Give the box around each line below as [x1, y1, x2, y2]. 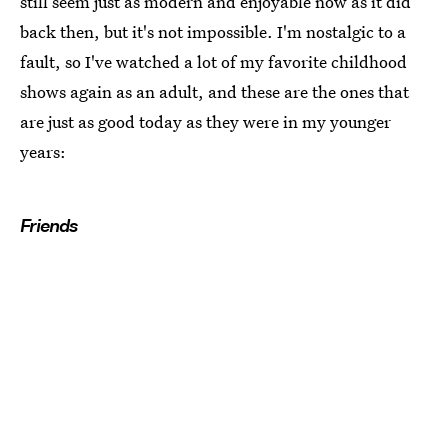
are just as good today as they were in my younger [20, 110, 391, 133]
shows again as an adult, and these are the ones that [20, 80, 409, 103]
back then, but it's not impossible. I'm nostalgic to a [20, 20, 406, 43]
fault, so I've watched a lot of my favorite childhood [20, 50, 407, 73]
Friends [20, 215, 77, 236]
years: [20, 140, 66, 163]
